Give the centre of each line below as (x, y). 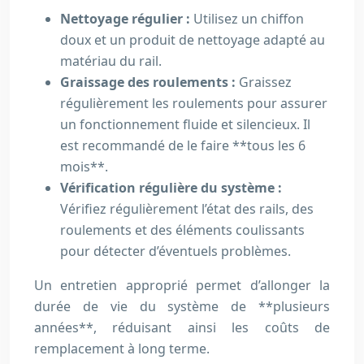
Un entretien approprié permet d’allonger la (182, 285)
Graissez (265, 82)
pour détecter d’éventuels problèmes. (175, 251)
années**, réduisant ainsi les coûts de (182, 327)
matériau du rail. (111, 61)
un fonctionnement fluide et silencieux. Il (185, 124)
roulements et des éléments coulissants (182, 230)
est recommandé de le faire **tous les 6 (183, 145)
